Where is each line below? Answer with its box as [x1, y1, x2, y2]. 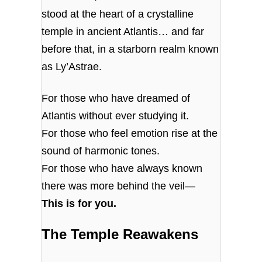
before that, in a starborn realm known [42, 43, 219, 56]
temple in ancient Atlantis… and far [42, 26, 205, 38]
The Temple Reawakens [42, 226, 199, 243]
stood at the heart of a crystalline [42, 8, 194, 20]
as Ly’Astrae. [42, 61, 102, 73]
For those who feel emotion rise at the [42, 127, 218, 139]
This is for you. [42, 197, 117, 209]
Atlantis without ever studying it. [42, 109, 189, 122]
